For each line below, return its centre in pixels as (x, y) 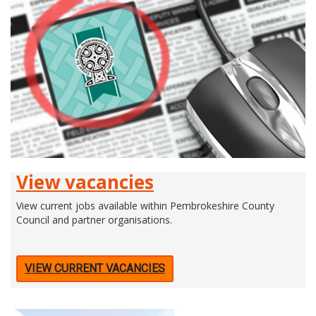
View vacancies (85, 182)
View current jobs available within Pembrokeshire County (145, 205)
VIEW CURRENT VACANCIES (95, 268)
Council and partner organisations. (94, 219)
